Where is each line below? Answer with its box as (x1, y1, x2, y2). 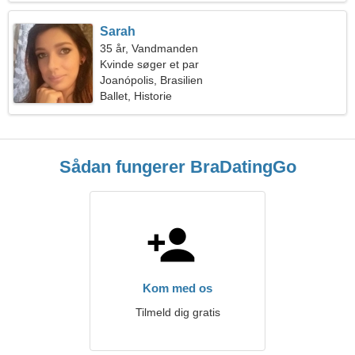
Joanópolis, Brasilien (100, 74, 204, 86)
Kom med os (143, 281, 212, 295)
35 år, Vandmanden (100, 42, 199, 55)
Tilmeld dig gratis (135, 306, 220, 319)
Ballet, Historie (100, 90, 173, 102)
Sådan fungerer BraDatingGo (59, 157, 296, 177)
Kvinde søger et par (100, 58, 200, 71)
